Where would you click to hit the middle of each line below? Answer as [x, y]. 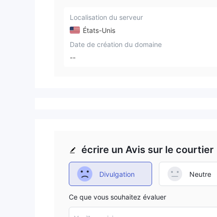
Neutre [200, 174]
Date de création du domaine [116, 44]
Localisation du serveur [106, 17]
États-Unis [98, 30]
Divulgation [117, 174]
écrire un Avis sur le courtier [147, 150]
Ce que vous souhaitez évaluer [117, 197]
